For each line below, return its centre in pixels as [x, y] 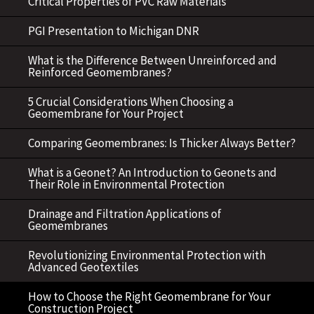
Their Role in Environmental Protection [126, 184]
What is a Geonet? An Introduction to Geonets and [152, 172]
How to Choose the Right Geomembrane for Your [149, 296]
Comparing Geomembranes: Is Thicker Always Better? [162, 143]
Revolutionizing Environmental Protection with [147, 255]
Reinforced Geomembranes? [100, 72]
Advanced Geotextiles [83, 267]
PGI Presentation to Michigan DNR [114, 31]
